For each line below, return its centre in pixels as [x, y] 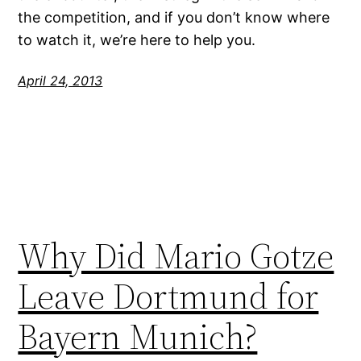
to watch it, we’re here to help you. [137, 40]
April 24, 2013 [60, 81]
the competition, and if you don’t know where [174, 18]
